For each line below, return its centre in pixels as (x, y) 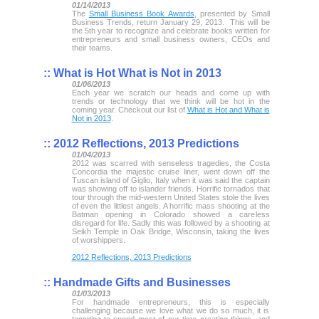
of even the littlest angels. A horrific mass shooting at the (171, 205)
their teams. (92, 47)
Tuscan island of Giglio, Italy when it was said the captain (171, 180)
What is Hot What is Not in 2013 (136, 73)
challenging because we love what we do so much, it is (171, 310)
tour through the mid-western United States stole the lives (171, 197)
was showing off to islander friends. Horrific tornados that (171, 188)
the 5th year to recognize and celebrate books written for (171, 30)
